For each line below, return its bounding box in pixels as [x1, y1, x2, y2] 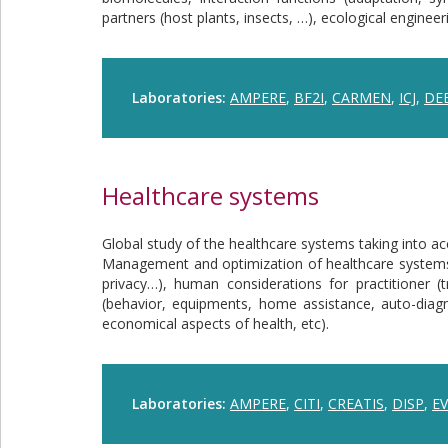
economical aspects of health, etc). [102, 314, 329, 333]
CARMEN [332, 88, 391, 107]
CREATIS [328, 394, 384, 413]
